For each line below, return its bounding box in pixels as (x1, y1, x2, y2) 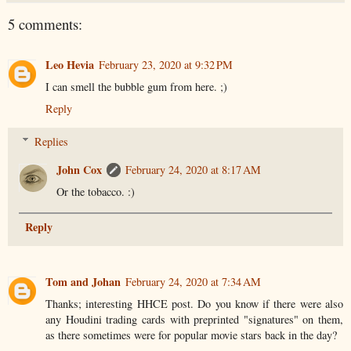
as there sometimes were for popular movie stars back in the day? (45, 327, 337, 342)
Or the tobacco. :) (56, 183, 136, 199)
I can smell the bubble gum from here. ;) (45, 78, 227, 94)
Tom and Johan (45, 273, 121, 290)
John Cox (56, 161, 103, 178)
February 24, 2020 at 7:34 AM (125, 273, 261, 289)
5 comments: (8, 13, 82, 34)
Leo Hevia (45, 56, 94, 73)
